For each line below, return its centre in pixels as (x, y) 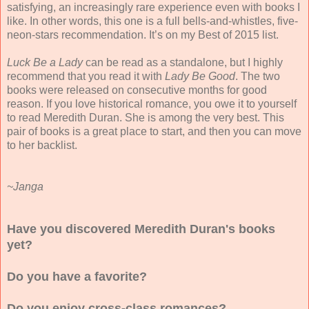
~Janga (25, 186)
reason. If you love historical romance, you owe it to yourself (152, 103)
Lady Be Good (200, 76)
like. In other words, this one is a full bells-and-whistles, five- (152, 21)
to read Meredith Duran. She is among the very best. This (146, 117)
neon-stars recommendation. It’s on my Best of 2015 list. (143, 34)
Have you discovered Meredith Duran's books (141, 229)
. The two (258, 76)
